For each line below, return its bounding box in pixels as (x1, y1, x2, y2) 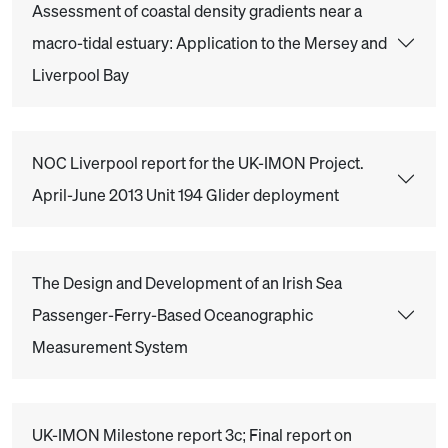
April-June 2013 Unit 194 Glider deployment (32, 184, 340, 206)
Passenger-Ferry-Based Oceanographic (32, 304, 313, 326)
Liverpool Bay (32, 64, 129, 86)
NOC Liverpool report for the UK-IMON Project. (32, 152, 364, 174)
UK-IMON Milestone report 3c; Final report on (32, 424, 352, 446)
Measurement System (32, 336, 188, 358)
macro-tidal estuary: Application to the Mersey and (32, 32, 387, 54)
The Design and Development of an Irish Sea (32, 272, 342, 294)
